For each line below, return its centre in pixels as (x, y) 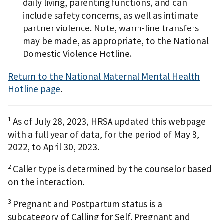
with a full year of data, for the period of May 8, (104, 134)
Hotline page (34, 89)
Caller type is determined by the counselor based (112, 169)
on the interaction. (46, 182)
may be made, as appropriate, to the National (116, 41)
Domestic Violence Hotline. (77, 54)
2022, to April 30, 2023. (54, 147)
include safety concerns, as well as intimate (110, 15)
